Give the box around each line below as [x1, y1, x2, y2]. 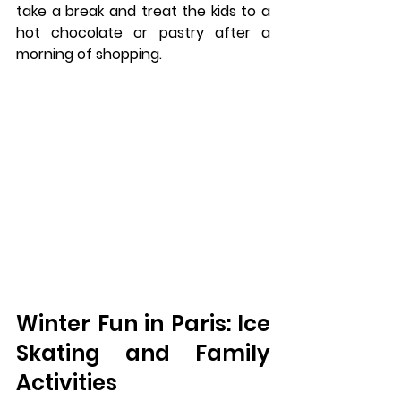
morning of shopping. [16, 44, 162, 64]
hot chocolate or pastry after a [16, 22, 270, 43]
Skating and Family [16, 338, 270, 369]
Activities [16, 368, 117, 398]
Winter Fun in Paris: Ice [16, 309, 270, 339]
